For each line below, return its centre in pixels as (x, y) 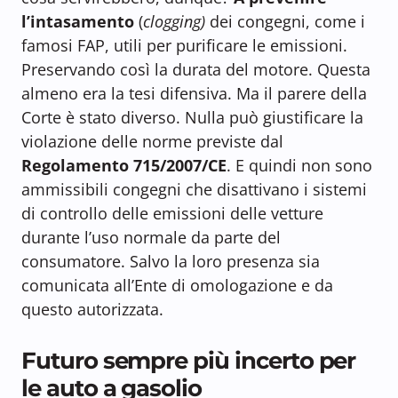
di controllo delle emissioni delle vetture (172, 214)
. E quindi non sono (299, 166)
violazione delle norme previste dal (152, 142)
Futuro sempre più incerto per (189, 361)
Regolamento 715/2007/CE (124, 166)
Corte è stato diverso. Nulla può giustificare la (192, 118)
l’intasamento (78, 22)
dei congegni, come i (285, 22)
